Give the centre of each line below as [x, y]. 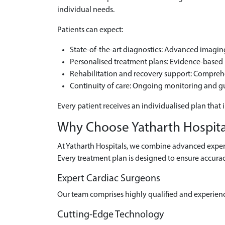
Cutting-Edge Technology [110, 215]
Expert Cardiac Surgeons [109, 179]
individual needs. [86, 10]
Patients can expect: [90, 30]
